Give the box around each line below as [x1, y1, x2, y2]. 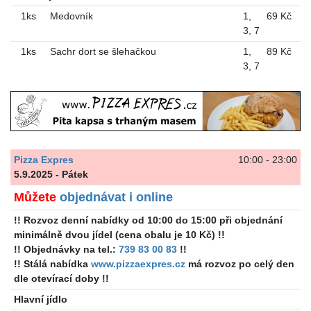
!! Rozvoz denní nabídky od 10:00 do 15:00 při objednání [13, 214, 283, 226]
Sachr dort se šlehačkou [49, 46, 156, 58]
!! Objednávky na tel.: [13, 243, 119, 255]
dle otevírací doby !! [13, 272, 109, 284]
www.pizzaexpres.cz [90, 258, 185, 269]
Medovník [49, 10, 93, 22]
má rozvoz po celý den [185, 258, 294, 269]
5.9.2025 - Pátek [13, 168, 88, 180]
